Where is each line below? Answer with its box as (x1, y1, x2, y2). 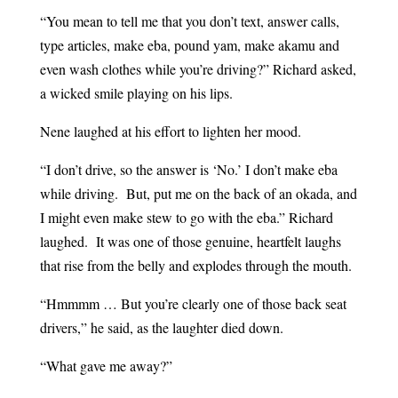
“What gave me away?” (39, 356, 172, 376)
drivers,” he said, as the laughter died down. (39, 318, 283, 338)
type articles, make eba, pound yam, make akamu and (39, 36, 339, 55)
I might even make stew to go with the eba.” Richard (39, 208, 333, 227)
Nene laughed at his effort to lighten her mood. (39, 122, 301, 141)
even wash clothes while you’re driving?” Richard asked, (39, 60, 356, 79)
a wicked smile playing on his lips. (39, 84, 233, 103)
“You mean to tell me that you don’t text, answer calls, (39, 12, 339, 31)
